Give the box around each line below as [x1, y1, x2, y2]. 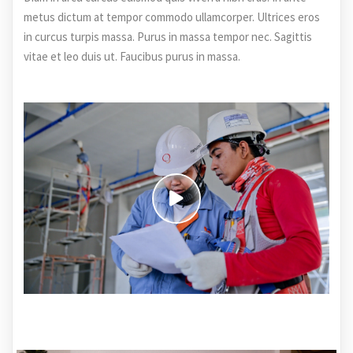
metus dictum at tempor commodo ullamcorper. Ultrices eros [24, 9, 320, 25]
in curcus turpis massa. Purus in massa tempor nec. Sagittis [24, 29, 312, 45]
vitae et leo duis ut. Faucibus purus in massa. [24, 49, 240, 65]
